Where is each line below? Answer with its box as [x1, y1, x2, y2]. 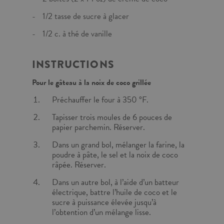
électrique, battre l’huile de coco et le [52, 186, 177, 198]
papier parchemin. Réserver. [52, 121, 145, 133]
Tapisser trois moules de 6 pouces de [52, 111, 172, 123]
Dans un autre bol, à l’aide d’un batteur [52, 176, 179, 188]
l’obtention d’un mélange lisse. [52, 206, 151, 218]
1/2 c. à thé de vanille [42, 27, 112, 40]
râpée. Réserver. [52, 158, 106, 171]
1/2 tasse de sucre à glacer [42, 10, 129, 22]
